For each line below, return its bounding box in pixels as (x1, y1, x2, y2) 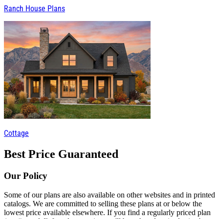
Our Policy (4, 171, 47, 181)
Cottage (4, 129, 29, 138)
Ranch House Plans (4, 4, 65, 14)
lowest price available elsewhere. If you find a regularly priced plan (4, 208, 211, 217)
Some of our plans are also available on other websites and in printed (4, 190, 215, 199)
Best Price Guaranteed (4, 148, 118, 161)
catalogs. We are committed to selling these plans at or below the (4, 199, 202, 208)
